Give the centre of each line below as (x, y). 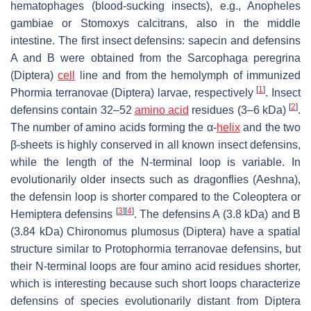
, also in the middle (243, 23)
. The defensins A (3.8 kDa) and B (217, 214)
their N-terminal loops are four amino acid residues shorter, (155, 266)
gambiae (32, 23)
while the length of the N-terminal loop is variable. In (155, 162)
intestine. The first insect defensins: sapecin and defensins (155, 40)
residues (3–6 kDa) (239, 110)
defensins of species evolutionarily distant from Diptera (155, 301)
